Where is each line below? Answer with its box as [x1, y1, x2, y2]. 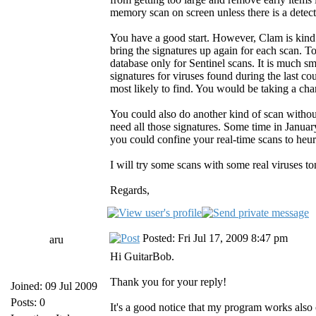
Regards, [110, 184, 150, 196]
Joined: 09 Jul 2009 [11, 280, 97, 292]
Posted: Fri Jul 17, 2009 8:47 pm [140, 232, 288, 244]
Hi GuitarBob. [110, 250, 174, 262]
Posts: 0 [11, 296, 45, 308]
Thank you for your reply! [110, 276, 226, 288]
